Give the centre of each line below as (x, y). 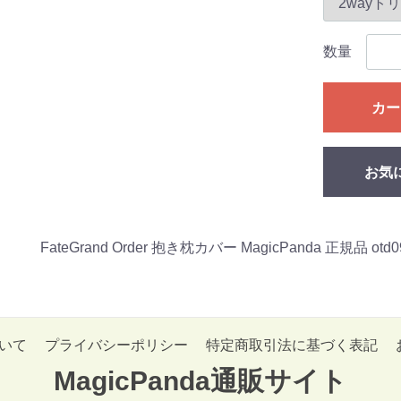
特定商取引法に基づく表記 (292, 345)
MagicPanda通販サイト (200, 381)
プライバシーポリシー (116, 345)
